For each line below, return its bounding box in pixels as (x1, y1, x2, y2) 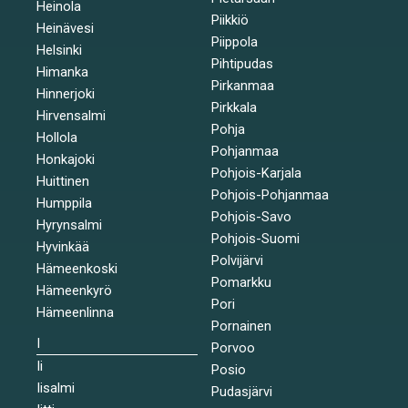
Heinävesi (36, 19, 94, 36)
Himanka (36, 63, 88, 80)
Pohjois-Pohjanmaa (210, 186, 329, 203)
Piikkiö (210, 11, 249, 28)
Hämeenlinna (36, 303, 114, 321)
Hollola (36, 128, 77, 146)
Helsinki (36, 41, 82, 58)
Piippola (210, 33, 258, 50)
